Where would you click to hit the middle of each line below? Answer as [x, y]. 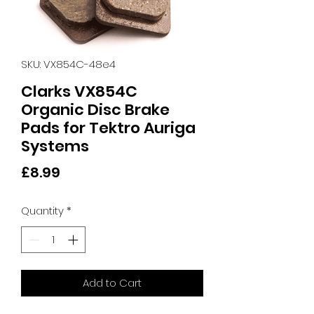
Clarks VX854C [79, 91]
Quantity [42, 210]
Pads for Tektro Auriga [108, 128]
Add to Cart [112, 283]
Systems [55, 146]
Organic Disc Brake [95, 109]
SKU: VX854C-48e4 [68, 64]
